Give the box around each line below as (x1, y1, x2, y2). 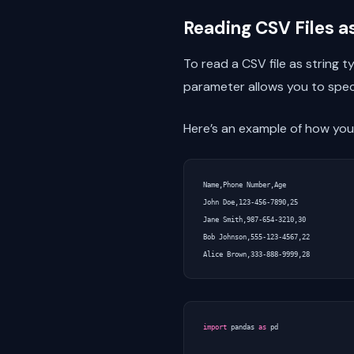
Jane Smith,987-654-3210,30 (203, 215, 306, 224)
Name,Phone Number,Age (203, 180, 286, 189)
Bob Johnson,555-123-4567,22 (203, 232, 310, 241)
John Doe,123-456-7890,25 (203, 198, 298, 206)
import (203, 322, 227, 331)
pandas (231, 322, 254, 331)
